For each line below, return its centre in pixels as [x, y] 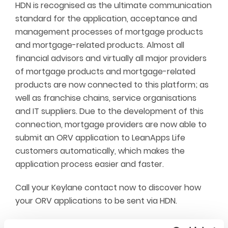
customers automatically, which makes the [100, 151]
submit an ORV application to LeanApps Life [100, 138]
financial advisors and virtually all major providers [111, 58]
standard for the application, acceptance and [106, 19]
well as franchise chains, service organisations [106, 98]
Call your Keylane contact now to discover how [108, 188]
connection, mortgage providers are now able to [111, 124]
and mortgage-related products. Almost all [100, 45]
